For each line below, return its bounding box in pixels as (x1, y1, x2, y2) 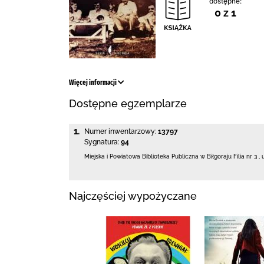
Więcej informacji (69, 78, 118, 87)
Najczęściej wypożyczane (69, 189, 197, 202)
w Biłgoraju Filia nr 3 (200, 153, 257, 160)
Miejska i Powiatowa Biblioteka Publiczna (84, 153, 200, 160)
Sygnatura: (84, 138, 119, 146)
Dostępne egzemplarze (69, 97, 187, 110)
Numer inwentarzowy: (84, 127, 156, 136)
